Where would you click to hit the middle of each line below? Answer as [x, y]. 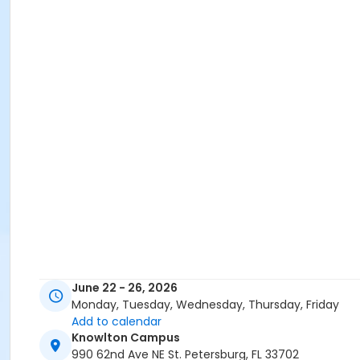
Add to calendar [117, 322]
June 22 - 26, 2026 [125, 288]
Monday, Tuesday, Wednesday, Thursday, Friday [205, 305]
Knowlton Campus [126, 338]
